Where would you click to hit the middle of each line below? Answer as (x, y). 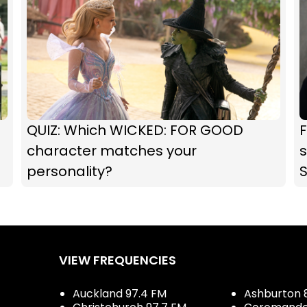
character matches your (111, 151)
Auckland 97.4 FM (120, 294)
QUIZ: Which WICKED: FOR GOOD (135, 130)
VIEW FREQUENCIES (118, 260)
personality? (69, 171)
